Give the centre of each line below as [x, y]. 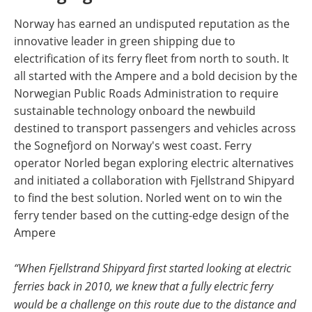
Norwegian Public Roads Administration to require [146, 93]
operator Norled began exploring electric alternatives [154, 163]
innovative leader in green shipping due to [125, 41]
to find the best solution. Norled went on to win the [148, 197]
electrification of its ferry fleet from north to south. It [151, 58]
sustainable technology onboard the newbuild [135, 110]
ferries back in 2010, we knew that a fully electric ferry [143, 286]
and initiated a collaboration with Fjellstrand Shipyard [154, 180]
